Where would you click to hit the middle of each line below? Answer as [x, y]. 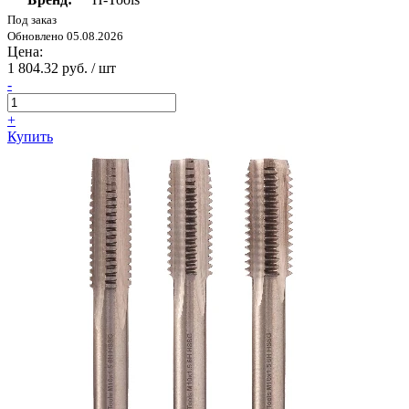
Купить [30, 137]
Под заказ [32, 20]
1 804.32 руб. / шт [62, 68]
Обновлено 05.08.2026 [65, 37]
